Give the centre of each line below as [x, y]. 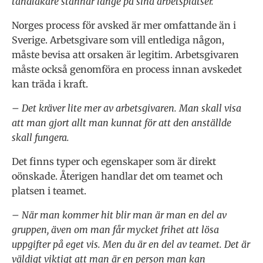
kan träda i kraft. [50, 84]
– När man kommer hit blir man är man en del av [119, 215]
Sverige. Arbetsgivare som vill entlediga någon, [118, 40]
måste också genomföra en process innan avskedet [127, 69]
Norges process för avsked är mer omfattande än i [124, 25]
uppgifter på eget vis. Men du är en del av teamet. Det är [131, 244]
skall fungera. [41, 137]
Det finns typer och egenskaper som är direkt [114, 161]
